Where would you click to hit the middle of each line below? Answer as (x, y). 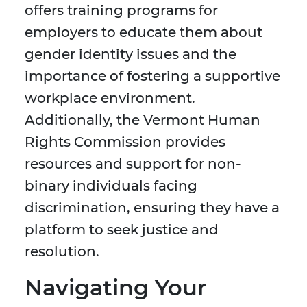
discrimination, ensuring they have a (152, 208)
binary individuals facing (111, 186)
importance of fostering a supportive (152, 76)
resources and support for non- (133, 164)
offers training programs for (121, 11)
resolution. (62, 252)
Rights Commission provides (125, 142)
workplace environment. (110, 98)
